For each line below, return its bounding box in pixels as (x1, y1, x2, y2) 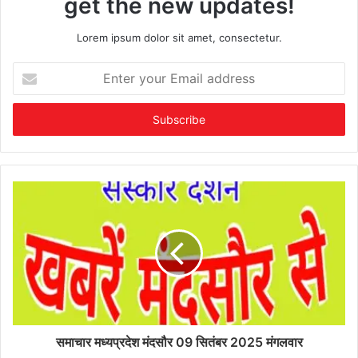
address (12, 113, 52, 127)
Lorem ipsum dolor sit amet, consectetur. (76, 31, 282, 45)
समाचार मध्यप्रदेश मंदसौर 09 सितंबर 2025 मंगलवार (55, 334, 303, 351)
